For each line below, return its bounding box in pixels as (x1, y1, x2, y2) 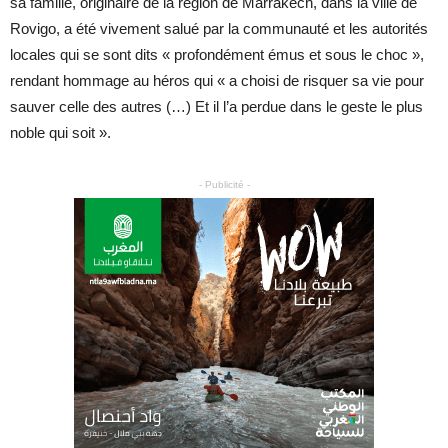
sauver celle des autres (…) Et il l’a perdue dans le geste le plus (10, 98, 423, 115)
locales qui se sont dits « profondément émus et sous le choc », (10, 46, 424, 63)
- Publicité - (198, 179, 250, 190)
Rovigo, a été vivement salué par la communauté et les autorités (10, 20, 428, 37)
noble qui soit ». (10, 124, 111, 141)
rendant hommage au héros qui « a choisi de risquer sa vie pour (10, 72, 424, 89)
